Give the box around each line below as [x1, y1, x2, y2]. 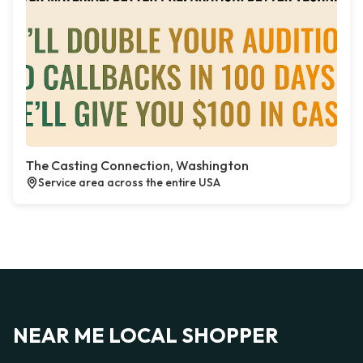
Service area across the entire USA [38, 175, 220, 190]
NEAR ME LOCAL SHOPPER [13, 322, 279, 348]
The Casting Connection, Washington [26, 157, 249, 173]
